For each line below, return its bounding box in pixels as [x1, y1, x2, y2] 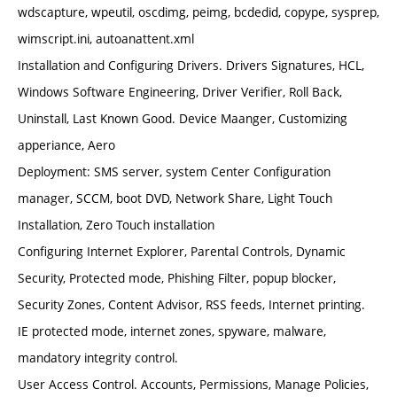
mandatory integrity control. [18, 349, 178, 367]
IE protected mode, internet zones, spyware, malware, [18, 323, 326, 340]
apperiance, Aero [18, 136, 115, 154]
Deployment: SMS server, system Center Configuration [18, 163, 331, 181]
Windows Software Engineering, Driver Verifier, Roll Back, [18, 83, 342, 101]
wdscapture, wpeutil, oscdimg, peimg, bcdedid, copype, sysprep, [18, 4, 379, 21]
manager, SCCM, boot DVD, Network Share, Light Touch [18, 190, 332, 207]
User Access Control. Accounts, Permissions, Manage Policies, [18, 376, 369, 393]
